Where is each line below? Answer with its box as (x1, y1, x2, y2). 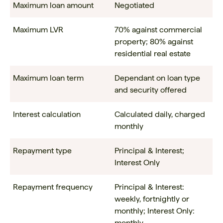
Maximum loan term (12, 73, 84, 83)
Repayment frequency (12, 182, 93, 192)
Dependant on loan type (114, 73, 200, 83)
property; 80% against (114, 37, 193, 47)
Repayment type (12, 146, 72, 156)
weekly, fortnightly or (114, 194, 189, 204)
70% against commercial (114, 25, 202, 35)
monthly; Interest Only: (114, 206, 195, 216)
